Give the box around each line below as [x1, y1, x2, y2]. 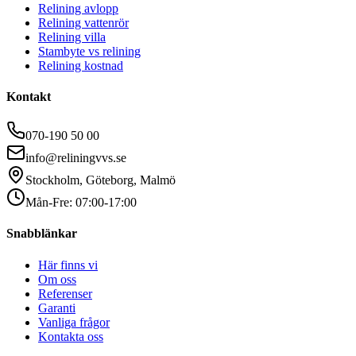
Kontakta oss [38, 329, 103, 343]
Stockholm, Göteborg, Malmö [25, 173, 176, 188]
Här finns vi [38, 257, 98, 272]
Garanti [38, 300, 75, 315]
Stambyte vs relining [38, 44, 141, 58]
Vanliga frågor [38, 315, 110, 329]
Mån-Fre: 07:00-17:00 [25, 195, 137, 210]
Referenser [38, 286, 92, 300]
